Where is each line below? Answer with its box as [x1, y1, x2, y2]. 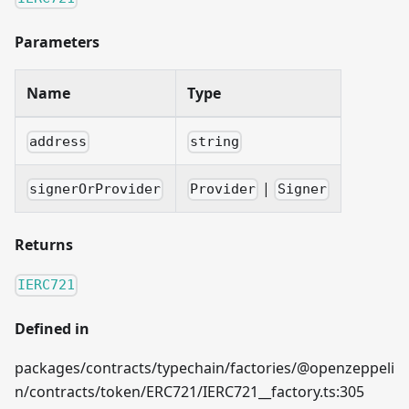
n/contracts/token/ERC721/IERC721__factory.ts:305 [15, 382, 364, 403]
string [190, 133, 240, 151]
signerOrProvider [29, 181, 162, 198]
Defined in [15, 319, 89, 340]
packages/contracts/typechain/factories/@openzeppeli [15, 358, 394, 379]
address [29, 133, 88, 151]
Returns [15, 235, 73, 256]
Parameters [15, 32, 100, 53]
